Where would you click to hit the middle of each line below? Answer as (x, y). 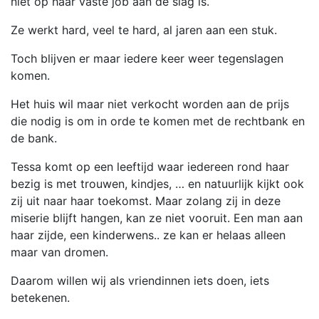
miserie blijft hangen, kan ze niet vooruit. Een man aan (157, 218)
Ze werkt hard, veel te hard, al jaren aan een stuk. (144, 30)
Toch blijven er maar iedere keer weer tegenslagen (147, 59)
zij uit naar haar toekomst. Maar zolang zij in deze (146, 201)
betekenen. (40, 298)
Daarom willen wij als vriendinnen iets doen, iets (140, 281)
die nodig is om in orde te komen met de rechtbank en (158, 121)
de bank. (34, 138)
